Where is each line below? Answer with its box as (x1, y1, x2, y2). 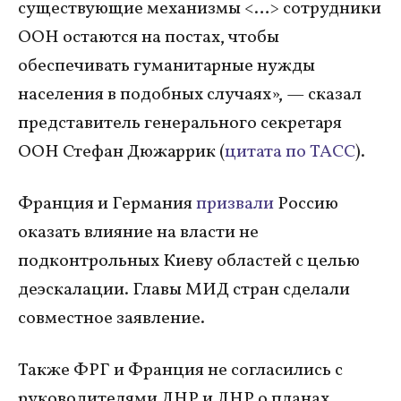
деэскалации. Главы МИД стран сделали (18, 277, 350, 303)
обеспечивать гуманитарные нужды (18, 53, 315, 79)
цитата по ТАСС (225, 139, 355, 165)
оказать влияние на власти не (18, 219, 259, 245)
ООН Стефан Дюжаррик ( (18, 139, 225, 165)
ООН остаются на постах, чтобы (18, 24, 279, 50)
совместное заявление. (18, 305, 209, 331)
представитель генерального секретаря (18, 110, 342, 136)
